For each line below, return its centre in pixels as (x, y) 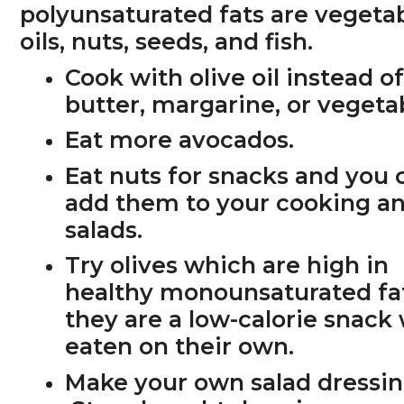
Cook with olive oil (173, 77)
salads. (104, 230)
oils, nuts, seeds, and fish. (167, 41)
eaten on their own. (180, 347)
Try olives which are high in (227, 266)
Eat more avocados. (180, 140)
